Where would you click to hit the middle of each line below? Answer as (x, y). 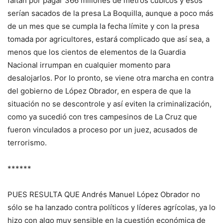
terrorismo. (27, 143)
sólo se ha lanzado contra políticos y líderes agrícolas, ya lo (111, 208)
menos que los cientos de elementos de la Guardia (97, 52)
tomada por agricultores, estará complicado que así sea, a (109, 39)
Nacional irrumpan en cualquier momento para (89, 65)
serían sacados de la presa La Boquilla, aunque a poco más (111, 13)
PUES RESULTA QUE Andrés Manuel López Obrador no (104, 195)
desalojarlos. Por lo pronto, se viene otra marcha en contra (111, 78)
